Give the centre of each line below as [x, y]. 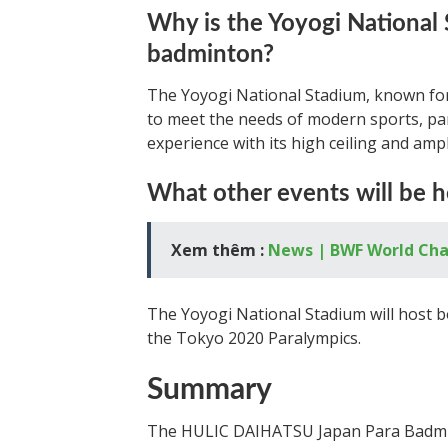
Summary [209, 390]
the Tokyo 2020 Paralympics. [254, 338]
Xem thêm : [219, 250]
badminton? [210, 55]
